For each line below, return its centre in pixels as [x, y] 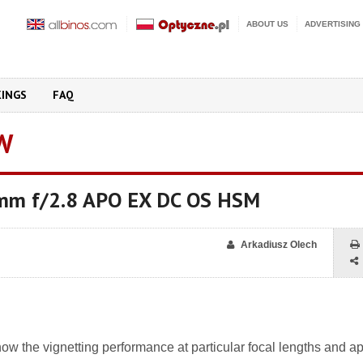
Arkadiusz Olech [279, 245]
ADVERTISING [333, 24]
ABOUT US [267, 24]
